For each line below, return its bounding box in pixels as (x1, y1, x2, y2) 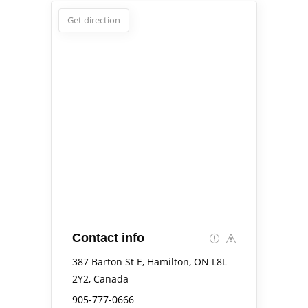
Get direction (67, 13, 120, 26)
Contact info (72, 230, 144, 245)
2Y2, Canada (72, 272, 129, 285)
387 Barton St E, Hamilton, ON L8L (72, 254, 227, 268)
